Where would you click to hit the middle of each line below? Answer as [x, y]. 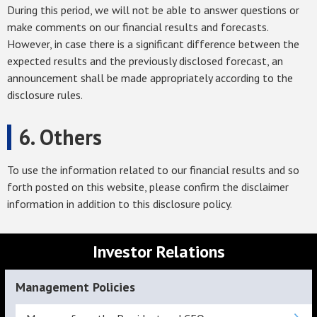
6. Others [60, 137]
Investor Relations [158, 252]
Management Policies [75, 287]
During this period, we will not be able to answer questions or [153, 10]
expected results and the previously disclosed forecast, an [145, 61]
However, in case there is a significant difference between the [153, 44]
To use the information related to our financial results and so [153, 170]
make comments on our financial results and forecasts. [138, 27]
